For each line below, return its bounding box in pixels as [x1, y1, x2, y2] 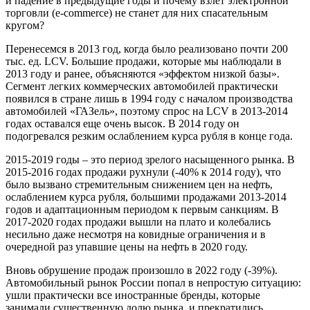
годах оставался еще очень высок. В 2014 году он [6, 118, 239, 130]
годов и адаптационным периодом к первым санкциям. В [6, 203, 279, 216]
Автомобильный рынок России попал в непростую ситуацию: [6, 277, 301, 289]
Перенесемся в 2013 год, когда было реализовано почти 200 [6, 43, 288, 55]
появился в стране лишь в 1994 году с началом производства [6, 93, 293, 105]
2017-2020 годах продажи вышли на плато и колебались [6, 216, 271, 228]
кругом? [6, 19, 44, 32]
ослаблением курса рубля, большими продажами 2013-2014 [6, 191, 286, 203]
